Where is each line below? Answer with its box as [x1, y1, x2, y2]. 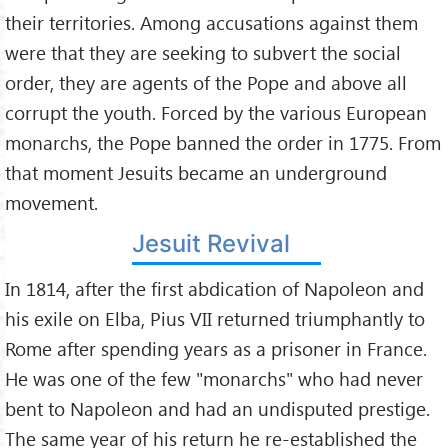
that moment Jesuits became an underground [5, 160, 387, 186]
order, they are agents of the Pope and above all [5, 70, 407, 96]
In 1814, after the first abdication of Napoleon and [5, 275, 424, 301]
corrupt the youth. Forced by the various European [5, 100, 427, 126]
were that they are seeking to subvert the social [5, 40, 401, 66]
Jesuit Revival [131, 228, 290, 258]
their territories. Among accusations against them [5, 10, 418, 36]
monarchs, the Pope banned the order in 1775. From [5, 130, 441, 156]
